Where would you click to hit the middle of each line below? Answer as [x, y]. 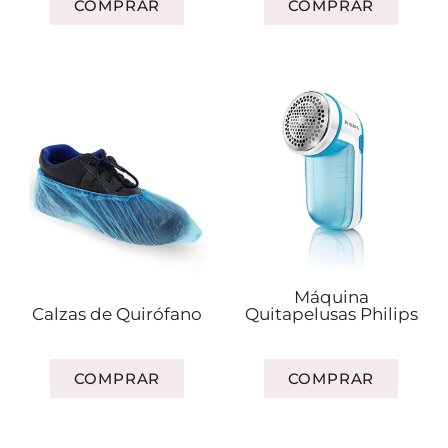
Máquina [331, 297]
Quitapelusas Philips [331, 314]
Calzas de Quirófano [117, 314]
